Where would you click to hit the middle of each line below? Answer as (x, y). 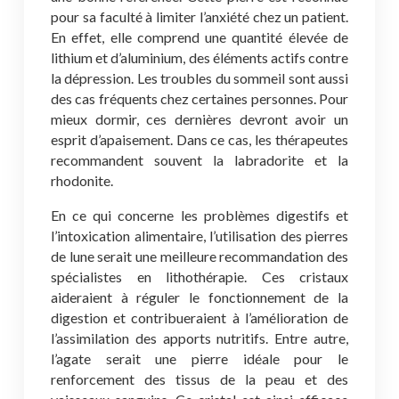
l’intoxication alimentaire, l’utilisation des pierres (199, 236)
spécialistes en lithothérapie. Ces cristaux (199, 277)
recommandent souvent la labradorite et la (199, 160)
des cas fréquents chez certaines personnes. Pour (199, 98)
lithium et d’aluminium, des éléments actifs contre (199, 57)
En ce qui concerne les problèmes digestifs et (199, 215)
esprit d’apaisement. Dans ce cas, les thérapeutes (199, 139)
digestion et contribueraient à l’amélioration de (199, 318)
